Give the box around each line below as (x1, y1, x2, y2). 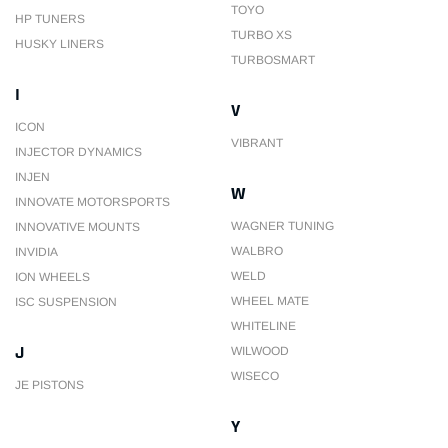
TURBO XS (231, 28, 292, 42)
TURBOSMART (231, 53, 315, 67)
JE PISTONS (15, 378, 84, 392)
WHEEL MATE (231, 294, 309, 308)
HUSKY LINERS (15, 37, 104, 51)
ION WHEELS (15, 270, 90, 284)
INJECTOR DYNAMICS (15, 145, 142, 159)
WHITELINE (231, 319, 296, 333)
